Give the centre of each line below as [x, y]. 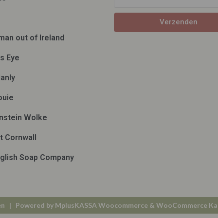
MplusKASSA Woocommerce [101, 205]
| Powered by [30, 205]
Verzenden [178, 22]
